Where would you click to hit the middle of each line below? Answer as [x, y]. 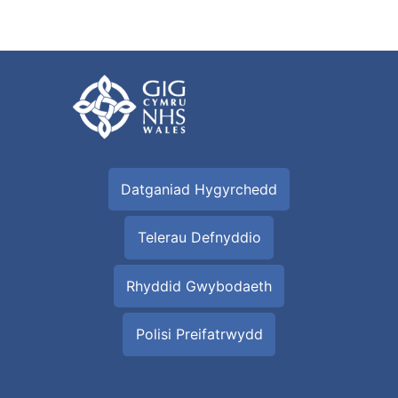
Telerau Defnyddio [199, 238]
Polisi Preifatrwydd [199, 334]
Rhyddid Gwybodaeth [199, 286]
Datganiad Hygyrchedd [199, 189]
